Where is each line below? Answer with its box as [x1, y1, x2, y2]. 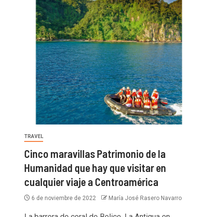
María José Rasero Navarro [108, 195, 182, 202]
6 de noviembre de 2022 [30, 195, 97, 202]
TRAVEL [24, 134, 43, 139]
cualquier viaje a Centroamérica [24, 175, 158, 188]
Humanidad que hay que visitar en [24, 161, 166, 174]
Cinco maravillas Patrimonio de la [24, 147, 166, 160]
